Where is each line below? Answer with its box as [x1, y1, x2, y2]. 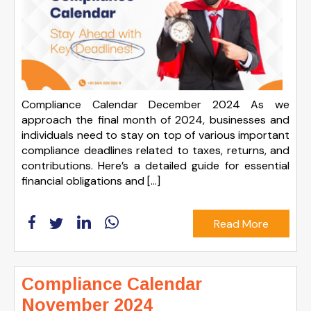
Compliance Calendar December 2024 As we [22, 97, 289, 112]
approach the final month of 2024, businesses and [22, 112, 289, 128]
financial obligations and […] [22, 174, 160, 189]
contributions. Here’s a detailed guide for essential [22, 158, 289, 174]
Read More [214, 216, 269, 231]
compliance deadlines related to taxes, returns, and [22, 143, 289, 158]
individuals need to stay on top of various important [22, 128, 289, 143]
